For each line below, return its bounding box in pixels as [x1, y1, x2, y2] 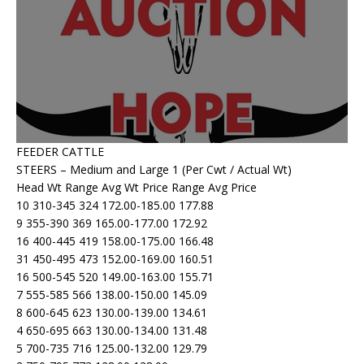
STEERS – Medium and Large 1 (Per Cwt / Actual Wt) [16, 162, 292, 178]
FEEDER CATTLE [16, 144, 104, 160]
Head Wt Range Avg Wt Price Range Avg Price [16, 180, 257, 196]
